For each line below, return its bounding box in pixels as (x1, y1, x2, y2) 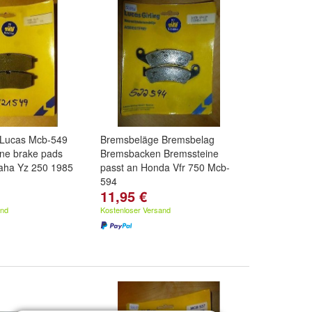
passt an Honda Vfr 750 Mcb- (100, 160, 230, 174)
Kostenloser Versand (100, 204, 171, 215)
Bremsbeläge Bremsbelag (100, 132, 214, 146)
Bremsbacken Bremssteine (100, 146, 219, 160)
